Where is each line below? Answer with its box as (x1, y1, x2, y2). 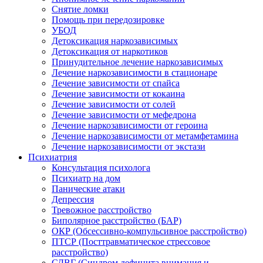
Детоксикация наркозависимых (52, 36, 178, 46)
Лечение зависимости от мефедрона (52, 110, 196, 120)
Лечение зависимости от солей (52, 99, 176, 109)
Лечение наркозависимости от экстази (52, 141, 205, 151)
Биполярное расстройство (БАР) (52, 215, 181, 225)
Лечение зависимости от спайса (52, 78, 180, 88)
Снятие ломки (52, 4, 109, 14)
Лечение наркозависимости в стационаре (52, 68, 217, 77)
